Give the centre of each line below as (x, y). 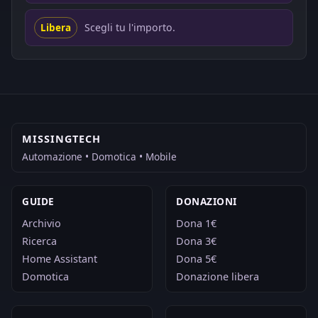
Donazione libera (218, 276)
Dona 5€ (196, 258)
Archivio (42, 223)
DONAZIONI (207, 201)
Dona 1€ (196, 223)
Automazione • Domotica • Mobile (99, 156)
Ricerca (39, 241)
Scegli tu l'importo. (130, 28)
